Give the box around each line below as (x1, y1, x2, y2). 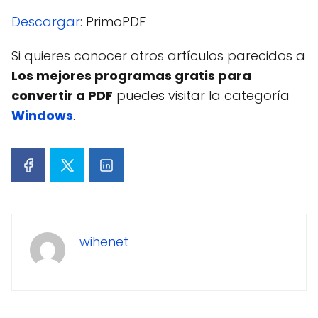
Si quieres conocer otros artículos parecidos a (11, 47, 305, 65)
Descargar (11, 13, 80, 31)
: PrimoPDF (80, 13, 146, 31)
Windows (11, 106, 73, 124)
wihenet (79, 233, 128, 251)
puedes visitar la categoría (113, 87, 290, 104)
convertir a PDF (11, 87, 113, 104)
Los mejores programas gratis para (11, 67, 251, 84)
